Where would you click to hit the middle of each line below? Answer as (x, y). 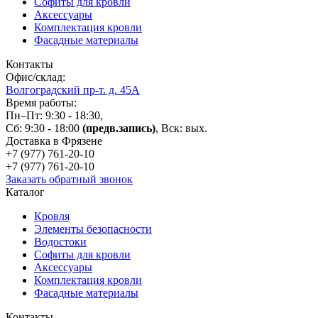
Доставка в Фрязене (54, 141)
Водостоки (60, 242)
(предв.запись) (119, 128)
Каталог (25, 192)
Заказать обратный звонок (69, 180)
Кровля (52, 216)
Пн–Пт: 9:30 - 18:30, (54, 116)
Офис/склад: (35, 77)
